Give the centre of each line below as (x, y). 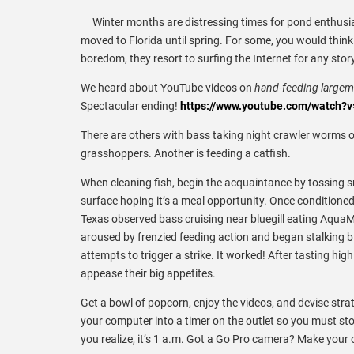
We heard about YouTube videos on (168, 87)
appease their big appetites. (148, 273)
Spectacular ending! (130, 105)
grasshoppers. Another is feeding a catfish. (186, 153)
